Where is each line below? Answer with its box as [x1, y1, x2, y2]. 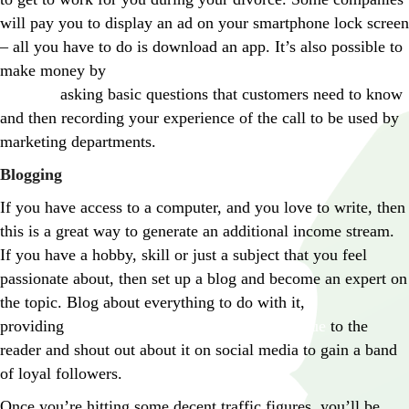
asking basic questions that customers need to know [56, 85, 403, 104]
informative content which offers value [68, 317, 326, 336]
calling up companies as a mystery [110, 61, 339, 80]
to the [326, 317, 368, 336]
